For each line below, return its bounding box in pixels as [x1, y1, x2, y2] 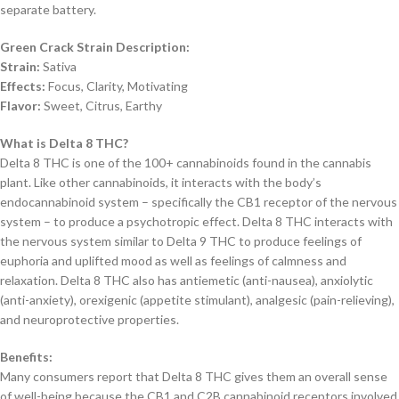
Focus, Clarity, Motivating [45, 78, 188, 94]
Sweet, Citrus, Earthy [41, 98, 162, 114]
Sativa [43, 59, 77, 75]
